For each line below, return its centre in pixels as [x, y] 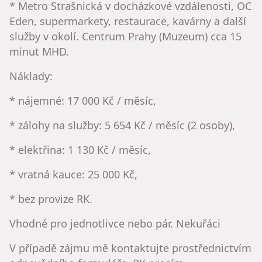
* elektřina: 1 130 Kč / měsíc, [80, 149]
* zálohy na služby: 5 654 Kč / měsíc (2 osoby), [122, 125]
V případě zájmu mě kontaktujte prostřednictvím [130, 248]
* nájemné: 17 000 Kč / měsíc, [83, 100]
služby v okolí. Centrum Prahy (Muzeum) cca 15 [125, 36]
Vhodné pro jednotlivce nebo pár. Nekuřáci [115, 223]
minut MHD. [39, 51]
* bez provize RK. [51, 199]
